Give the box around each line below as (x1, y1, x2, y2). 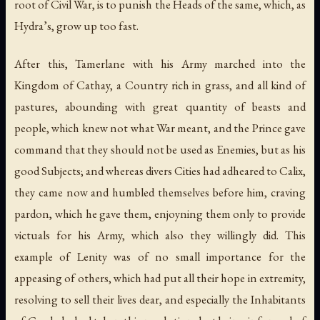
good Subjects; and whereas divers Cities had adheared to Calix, (14, 163, 306, 179)
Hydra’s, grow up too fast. (14, 18, 139, 34)
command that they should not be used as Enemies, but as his (14, 141, 306, 158)
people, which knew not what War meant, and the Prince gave (14, 120, 306, 136)
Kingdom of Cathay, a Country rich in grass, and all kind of (14, 77, 306, 94)
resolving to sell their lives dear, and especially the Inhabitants (14, 291, 306, 308)
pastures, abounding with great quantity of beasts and (14, 99, 306, 115)
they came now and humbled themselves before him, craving (14, 184, 306, 201)
